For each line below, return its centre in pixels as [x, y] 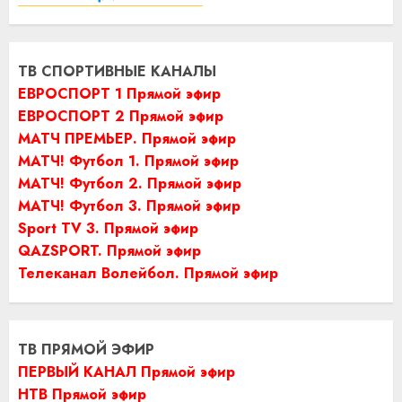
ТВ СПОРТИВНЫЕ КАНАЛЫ [117, 71]
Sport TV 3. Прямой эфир [108, 228]
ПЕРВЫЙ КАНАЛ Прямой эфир [127, 371]
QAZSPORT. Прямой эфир [109, 250]
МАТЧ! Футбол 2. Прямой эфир [130, 183]
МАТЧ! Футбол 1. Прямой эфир [128, 161]
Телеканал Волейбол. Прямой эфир [148, 273]
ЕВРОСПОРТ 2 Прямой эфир [121, 116]
